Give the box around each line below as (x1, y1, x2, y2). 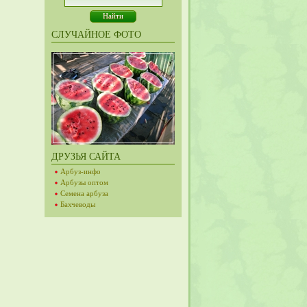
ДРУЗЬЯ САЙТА (51, 151, 121, 162)
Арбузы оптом (60, 178, 108, 186)
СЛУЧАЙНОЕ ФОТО (51, 29, 141, 40)
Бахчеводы (60, 200, 95, 208)
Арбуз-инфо (60, 167, 101, 175)
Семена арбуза (60, 189, 108, 197)
